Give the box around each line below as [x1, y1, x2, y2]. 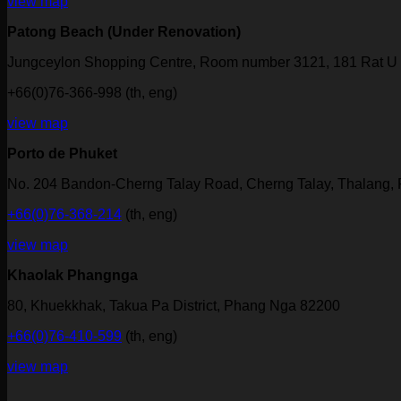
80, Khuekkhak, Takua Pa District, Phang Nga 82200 [7, 298, 340, 314]
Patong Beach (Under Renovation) [7, 24, 241, 40]
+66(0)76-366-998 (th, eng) [7, 85, 177, 101]
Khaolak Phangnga [7, 268, 138, 284]
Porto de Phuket [7, 146, 117, 162]
